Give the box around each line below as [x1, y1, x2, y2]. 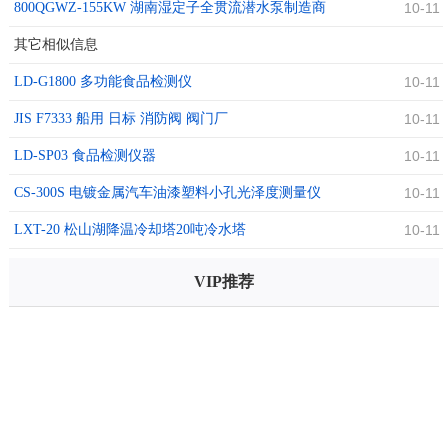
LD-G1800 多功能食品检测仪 [13, 74, 192, 90]
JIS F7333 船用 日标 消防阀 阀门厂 [13, 111, 228, 127]
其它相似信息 [13, 37, 98, 53]
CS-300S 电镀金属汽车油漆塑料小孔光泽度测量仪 [13, 185, 321, 201]
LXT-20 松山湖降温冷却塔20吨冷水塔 [13, 222, 246, 238]
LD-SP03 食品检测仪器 [13, 148, 156, 164]
